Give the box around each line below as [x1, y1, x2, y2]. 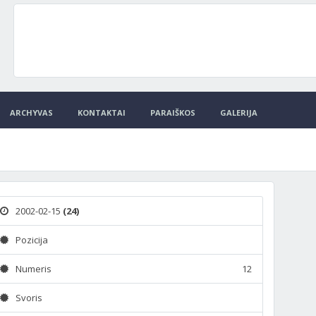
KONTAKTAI [78, 107, 126, 118]
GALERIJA [220, 107, 257, 118]
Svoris [16, 291, 43, 304]
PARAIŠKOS [150, 107, 195, 118]
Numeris [16, 262, 52, 275]
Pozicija [16, 233, 49, 246]
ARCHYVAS [10, 107, 53, 118]
